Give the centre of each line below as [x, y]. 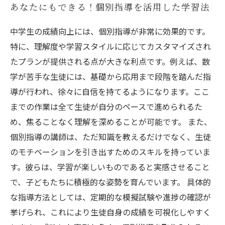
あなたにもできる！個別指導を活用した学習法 [110, 8]
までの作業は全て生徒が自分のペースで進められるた [106, 106]
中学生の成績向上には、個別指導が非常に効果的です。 [110, 31]
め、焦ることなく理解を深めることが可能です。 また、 [111, 122]
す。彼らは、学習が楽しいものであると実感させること [110, 167]
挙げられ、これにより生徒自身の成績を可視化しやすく [110, 212]
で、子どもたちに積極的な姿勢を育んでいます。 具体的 [110, 182]
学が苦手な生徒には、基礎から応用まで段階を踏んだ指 [110, 76]
